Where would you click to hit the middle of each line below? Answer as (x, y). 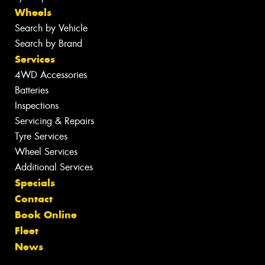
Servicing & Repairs (54, 121)
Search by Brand (49, 43)
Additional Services (54, 167)
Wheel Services (46, 152)
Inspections (37, 106)
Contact (34, 199)
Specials (35, 183)
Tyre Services (41, 136)
